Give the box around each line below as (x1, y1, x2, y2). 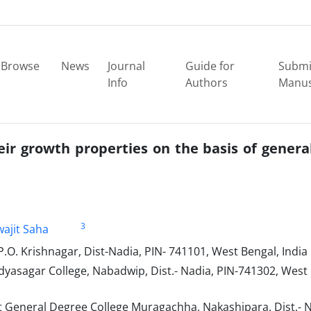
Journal (107, 58, 145, 74)
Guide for (185, 58, 235, 74)
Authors (185, 75, 228, 90)
